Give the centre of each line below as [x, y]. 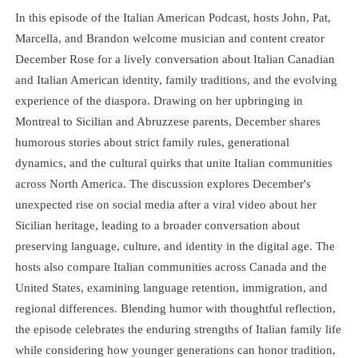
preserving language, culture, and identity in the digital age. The [175, 245]
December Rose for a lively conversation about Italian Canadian [175, 58]
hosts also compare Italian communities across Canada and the [171, 266]
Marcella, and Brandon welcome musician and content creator [169, 38]
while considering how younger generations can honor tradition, [175, 349]
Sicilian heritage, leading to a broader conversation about [157, 225]
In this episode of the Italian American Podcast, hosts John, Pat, [173, 17]
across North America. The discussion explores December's [163, 183]
